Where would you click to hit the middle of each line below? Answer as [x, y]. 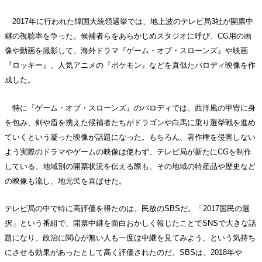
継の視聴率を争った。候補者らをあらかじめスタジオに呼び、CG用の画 [128, 36]
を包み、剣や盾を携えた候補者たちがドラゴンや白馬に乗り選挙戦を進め [130, 122]
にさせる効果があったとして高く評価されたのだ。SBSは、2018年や [123, 253]
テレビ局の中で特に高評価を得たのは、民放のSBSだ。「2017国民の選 [127, 209]
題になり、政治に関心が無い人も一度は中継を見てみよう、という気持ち [130, 238]
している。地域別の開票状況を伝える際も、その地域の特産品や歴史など [130, 166]
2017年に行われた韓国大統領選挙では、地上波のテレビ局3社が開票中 [129, 22]
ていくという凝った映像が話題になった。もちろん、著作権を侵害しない [130, 137]
